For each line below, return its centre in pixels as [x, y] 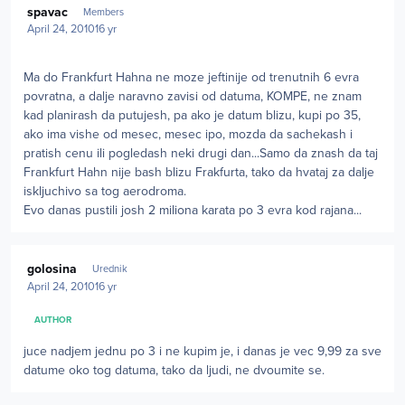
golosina [52, 269]
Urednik [109, 269]
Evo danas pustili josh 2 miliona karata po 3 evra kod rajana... [193, 211]
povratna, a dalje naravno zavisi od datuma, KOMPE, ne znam [193, 97]
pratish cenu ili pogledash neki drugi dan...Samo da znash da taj [201, 154]
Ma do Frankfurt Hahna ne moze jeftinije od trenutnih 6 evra [191, 78]
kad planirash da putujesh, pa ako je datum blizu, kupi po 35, [192, 116]
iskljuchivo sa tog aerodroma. [105, 192]
